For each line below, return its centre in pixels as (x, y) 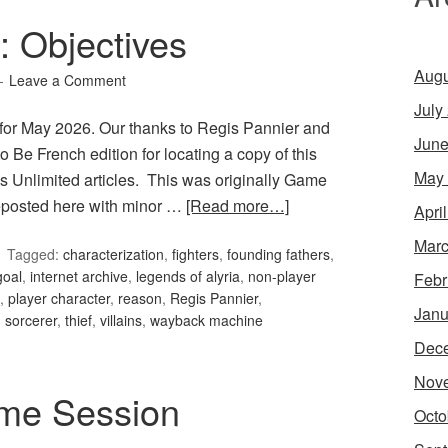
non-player (282, 276)
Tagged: (35, 254)
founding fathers (278, 254)
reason (140, 298)
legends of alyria (188, 276)
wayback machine (206, 320)
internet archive (79, 276)
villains (121, 320)
